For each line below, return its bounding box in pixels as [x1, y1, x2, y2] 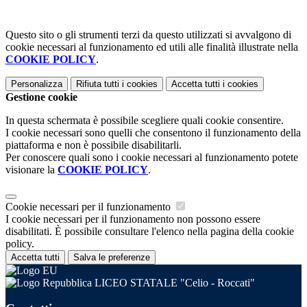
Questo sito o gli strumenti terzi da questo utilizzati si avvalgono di [5, 28, 291, 40]
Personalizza [11, 78, 62, 89]
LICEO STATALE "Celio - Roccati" [92, 276, 255, 288]
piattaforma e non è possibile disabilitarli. [5, 138, 182, 151]
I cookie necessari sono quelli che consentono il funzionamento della [5, 126, 301, 138]
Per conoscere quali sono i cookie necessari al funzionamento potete [5, 151, 298, 163]
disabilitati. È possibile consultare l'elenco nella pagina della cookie [5, 225, 294, 237]
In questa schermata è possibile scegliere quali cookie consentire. [5, 114, 284, 126]
